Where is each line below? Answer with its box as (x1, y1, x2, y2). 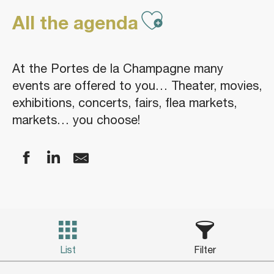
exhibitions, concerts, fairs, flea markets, (12, 95, 237, 109)
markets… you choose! (12, 112, 140, 127)
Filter (193, 243, 216, 255)
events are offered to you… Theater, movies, (12, 78, 262, 92)
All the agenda (12, 12, 138, 34)
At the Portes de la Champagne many (12, 61, 223, 75)
